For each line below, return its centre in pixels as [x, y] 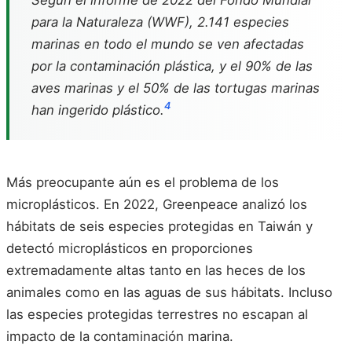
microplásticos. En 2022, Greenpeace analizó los [157, 204]
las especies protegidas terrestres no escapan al [157, 314]
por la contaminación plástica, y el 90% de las [172, 66]
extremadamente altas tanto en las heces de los [156, 270]
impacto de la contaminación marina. [120, 336]
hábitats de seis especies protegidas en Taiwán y [159, 226]
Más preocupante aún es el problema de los [143, 182]
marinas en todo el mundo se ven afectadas [168, 44]
